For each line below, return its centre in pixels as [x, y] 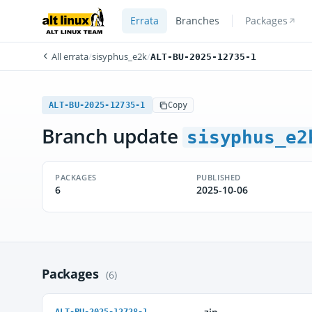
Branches [197, 21]
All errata [69, 56]
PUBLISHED [218, 177]
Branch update [112, 136]
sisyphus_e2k [119, 56]
